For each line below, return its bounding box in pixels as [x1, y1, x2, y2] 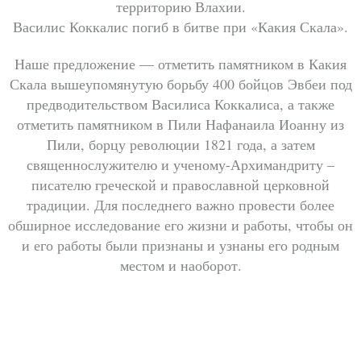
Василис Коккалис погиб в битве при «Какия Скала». [13, 17, 348, 37]
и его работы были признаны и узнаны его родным [22, 234, 339, 255]
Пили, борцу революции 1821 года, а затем [46, 134, 315, 154]
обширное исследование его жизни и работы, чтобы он [8, 214, 353, 234]
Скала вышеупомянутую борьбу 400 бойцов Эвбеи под [9, 73, 352, 93]
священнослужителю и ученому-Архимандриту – [27, 154, 334, 174]
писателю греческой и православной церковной [31, 174, 330, 194]
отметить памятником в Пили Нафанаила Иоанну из [17, 114, 344, 134]
